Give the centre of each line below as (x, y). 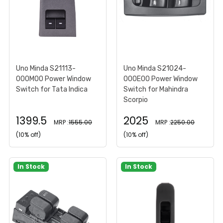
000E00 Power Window (161, 79)
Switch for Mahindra (156, 89)
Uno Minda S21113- (46, 68)
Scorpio (136, 100)
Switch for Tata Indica (52, 89)
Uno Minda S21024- (155, 68)
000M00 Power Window (54, 79)
